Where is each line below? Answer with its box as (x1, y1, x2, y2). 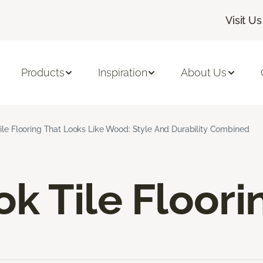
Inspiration (98, 66, 147, 79)
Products (21, 66, 65, 79)
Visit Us (225, 14, 262, 26)
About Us (181, 66, 227, 79)
